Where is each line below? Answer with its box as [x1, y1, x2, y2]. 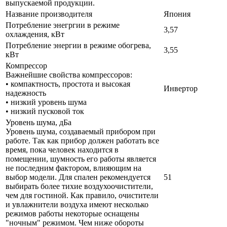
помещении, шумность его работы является [6, 155, 156, 164]
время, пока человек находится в [6, 145, 119, 155]
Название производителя [6, 10, 92, 19]
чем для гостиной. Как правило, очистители [6, 191, 159, 200]
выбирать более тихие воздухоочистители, [6, 182, 153, 191]
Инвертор [164, 84, 198, 93]
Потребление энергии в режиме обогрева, [6, 41, 151, 50]
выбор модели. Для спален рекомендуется [6, 173, 150, 182]
